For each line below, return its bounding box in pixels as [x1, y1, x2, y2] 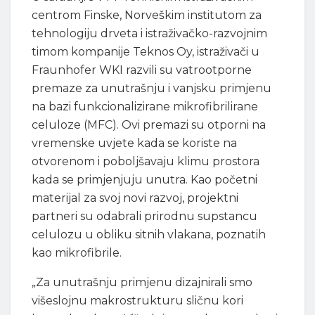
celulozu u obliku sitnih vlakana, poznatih [32, 227, 266, 241]
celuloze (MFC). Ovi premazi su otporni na [32, 117, 266, 131]
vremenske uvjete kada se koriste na [32, 136, 237, 150]
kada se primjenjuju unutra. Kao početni [32, 172, 257, 186]
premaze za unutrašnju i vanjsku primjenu [32, 81, 271, 95]
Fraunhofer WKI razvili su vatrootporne [32, 63, 252, 77]
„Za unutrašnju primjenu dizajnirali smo [32, 275, 252, 289]
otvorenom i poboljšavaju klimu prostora [32, 154, 259, 168]
